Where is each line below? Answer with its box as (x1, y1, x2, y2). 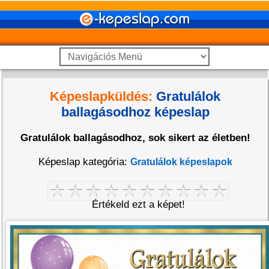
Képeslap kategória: (38, 156, 130, 168)
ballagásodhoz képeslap (61, 104, 210, 119)
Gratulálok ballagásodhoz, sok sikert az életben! (20, 132, 250, 144)
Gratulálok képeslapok (130, 157, 232, 167)
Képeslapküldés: (50, 89, 153, 104)
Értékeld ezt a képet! (91, 199, 185, 211)
